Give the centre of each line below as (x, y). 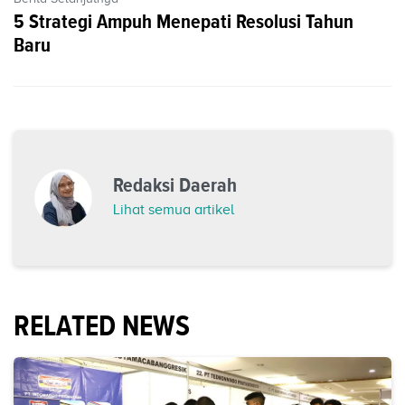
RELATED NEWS (102, 325)
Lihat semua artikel (174, 209)
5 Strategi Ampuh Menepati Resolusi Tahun (184, 21)
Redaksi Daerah (175, 184)
